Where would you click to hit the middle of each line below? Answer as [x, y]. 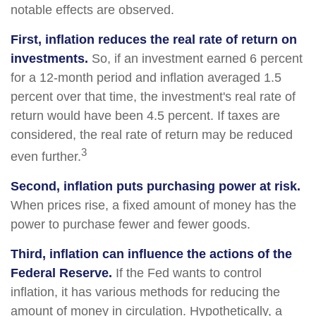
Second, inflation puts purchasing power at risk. [156, 186]
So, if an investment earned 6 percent [195, 59]
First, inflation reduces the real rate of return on [154, 39]
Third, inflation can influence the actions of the [151, 254]
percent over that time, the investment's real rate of [153, 97]
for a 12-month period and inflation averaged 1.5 [146, 78]
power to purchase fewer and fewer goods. [130, 224]
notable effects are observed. [92, 10]
